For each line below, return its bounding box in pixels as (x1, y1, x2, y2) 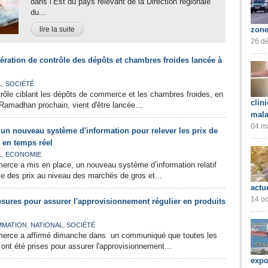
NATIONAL (31, 221, 63, 229)
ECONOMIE (5, 151, 41, 158)
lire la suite (39, 25, 75, 33)
